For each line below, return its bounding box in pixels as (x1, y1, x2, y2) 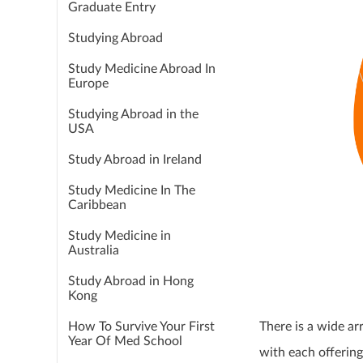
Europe (68, 77, 109, 90)
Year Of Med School (68, 335, 182, 348)
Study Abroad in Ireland (68, 153, 202, 166)
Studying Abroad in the (68, 108, 199, 121)
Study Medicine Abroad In (68, 62, 216, 75)
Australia (68, 244, 119, 257)
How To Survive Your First (68, 320, 215, 333)
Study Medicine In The (68, 184, 195, 197)
